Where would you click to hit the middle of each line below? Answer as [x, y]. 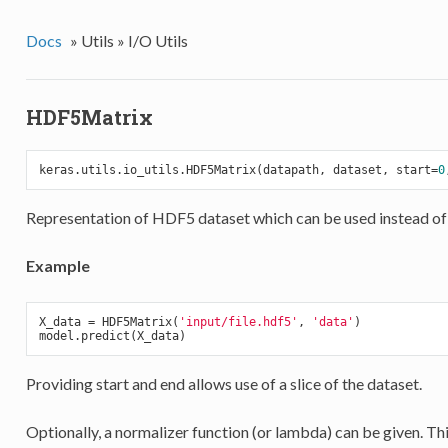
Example [57, 265]
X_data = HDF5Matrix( [108, 321]
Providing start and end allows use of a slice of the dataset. [223, 383]
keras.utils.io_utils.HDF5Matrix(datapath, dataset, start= [238, 169]
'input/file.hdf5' [238, 321]
